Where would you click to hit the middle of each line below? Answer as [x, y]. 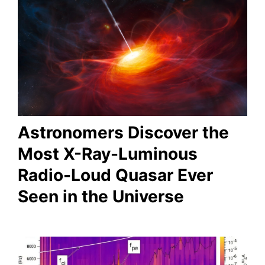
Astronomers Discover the [123, 133]
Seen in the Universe [101, 197]
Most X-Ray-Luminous [108, 154]
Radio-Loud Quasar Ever [115, 175]
